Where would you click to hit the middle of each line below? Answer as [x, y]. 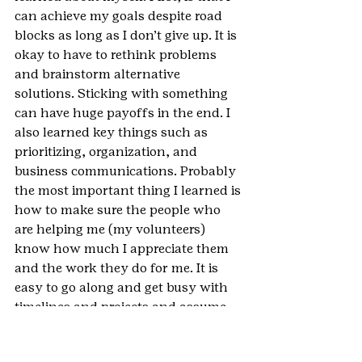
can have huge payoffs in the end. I [124, 113]
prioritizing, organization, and [107, 152]
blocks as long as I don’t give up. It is [127, 36]
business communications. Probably [127, 171]
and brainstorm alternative [99, 74]
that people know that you [98, 326]
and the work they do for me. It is [118, 268]
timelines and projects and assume [122, 307]
